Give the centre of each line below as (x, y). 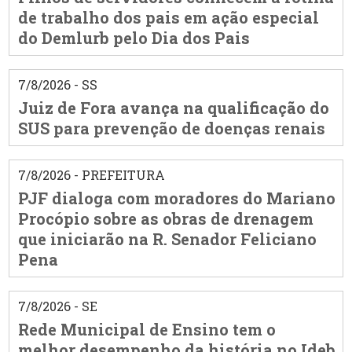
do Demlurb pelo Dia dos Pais (134, 38)
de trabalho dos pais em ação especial (168, 18)
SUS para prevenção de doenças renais (171, 128)
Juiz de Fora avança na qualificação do (173, 108)
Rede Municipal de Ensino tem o (147, 330)
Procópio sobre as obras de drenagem (165, 219)
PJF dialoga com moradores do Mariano (176, 198)
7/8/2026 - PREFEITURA (91, 175)
